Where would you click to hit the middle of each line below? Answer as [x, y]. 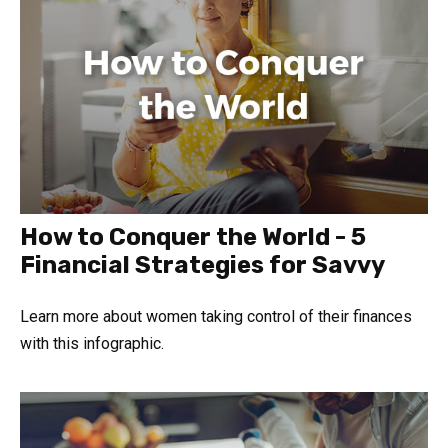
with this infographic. [92, 343]
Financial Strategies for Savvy [202, 264]
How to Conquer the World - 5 [193, 236]
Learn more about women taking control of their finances [216, 316]
